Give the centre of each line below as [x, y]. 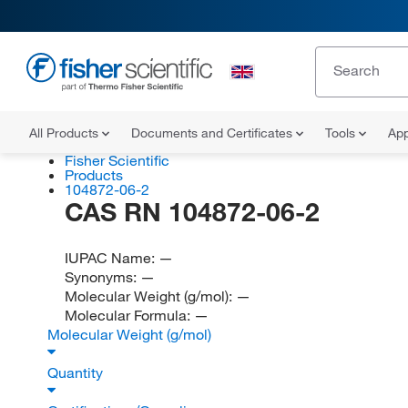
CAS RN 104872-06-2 [192, 212]
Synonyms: [102, 277]
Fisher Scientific [117, 160]
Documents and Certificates [214, 133]
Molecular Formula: [129, 315]
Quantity [77, 372]
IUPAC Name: [111, 258]
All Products [66, 133]
